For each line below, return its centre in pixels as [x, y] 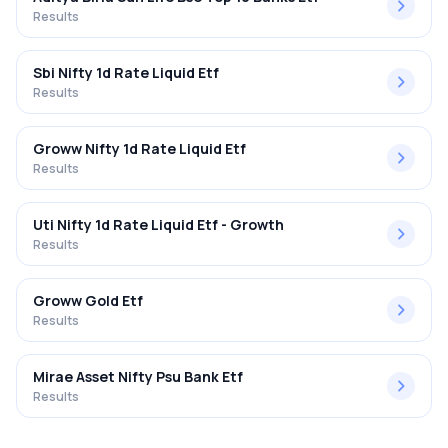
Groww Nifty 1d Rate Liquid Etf [139, 148]
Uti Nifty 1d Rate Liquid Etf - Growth [158, 224]
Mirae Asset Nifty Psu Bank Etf [138, 376]
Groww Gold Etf [88, 300]
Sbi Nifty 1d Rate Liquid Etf [126, 72]
